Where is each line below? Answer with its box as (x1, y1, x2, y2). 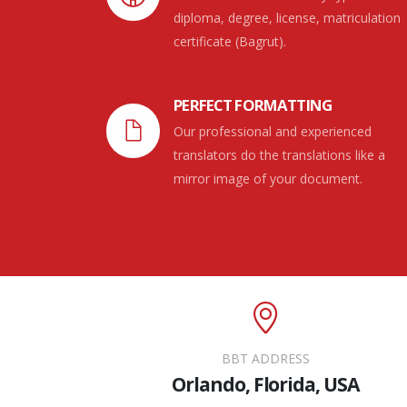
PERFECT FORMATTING (174, 94, 333, 116)
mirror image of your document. (174, 170, 363, 188)
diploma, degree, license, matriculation (174, 9, 402, 27)
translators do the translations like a (174, 146, 386, 164)
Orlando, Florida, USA (172, 372, 359, 398)
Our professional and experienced (174, 123, 372, 141)
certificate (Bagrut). (174, 33, 287, 51)
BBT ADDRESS (221, 350, 310, 368)
